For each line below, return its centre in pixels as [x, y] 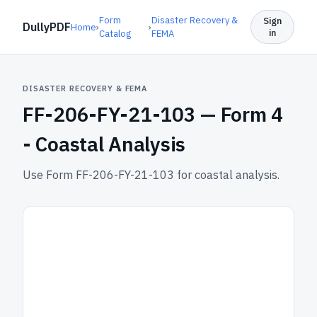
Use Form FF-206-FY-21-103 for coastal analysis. [151, 175]
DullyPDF [47, 27]
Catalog [115, 34]
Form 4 [252, 114]
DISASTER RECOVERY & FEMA [85, 88]
